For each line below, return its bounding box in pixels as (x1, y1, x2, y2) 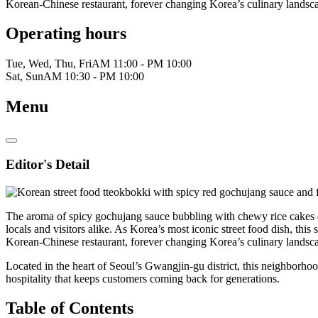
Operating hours (6, 24, 126, 43)
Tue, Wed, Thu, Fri (6, 57, 92, 70)
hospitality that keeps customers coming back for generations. (6, 272, 280, 285)
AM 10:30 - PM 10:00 (43, 70, 144, 83)
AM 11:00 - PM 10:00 (92, 57, 192, 70)
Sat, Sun (6, 70, 43, 83)
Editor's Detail (6, 156, 89, 172)
